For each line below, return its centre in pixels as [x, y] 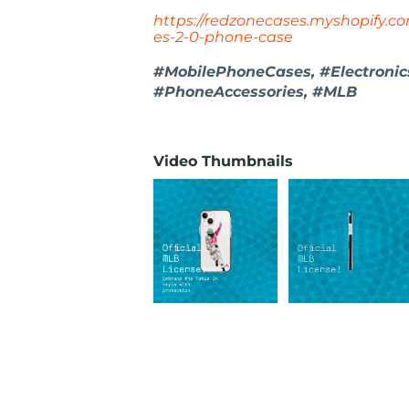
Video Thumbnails [223, 161]
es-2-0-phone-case [223, 37]
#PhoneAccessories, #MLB [255, 92]
